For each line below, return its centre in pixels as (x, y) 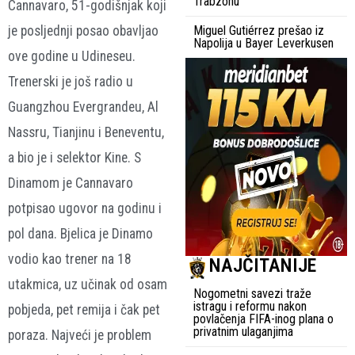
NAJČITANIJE (263, 265)
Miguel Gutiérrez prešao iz (259, 30)
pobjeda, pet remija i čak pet (84, 309)
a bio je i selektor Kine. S (74, 157)
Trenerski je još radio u (71, 81)
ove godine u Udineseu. (72, 56)
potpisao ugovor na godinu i (85, 208)
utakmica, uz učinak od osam (88, 284)
